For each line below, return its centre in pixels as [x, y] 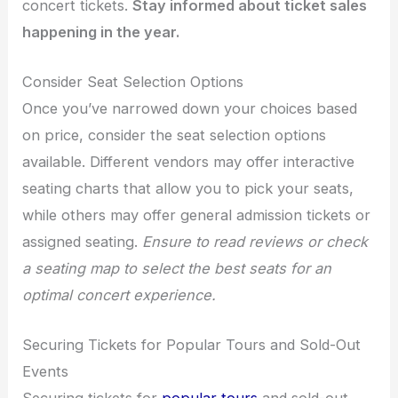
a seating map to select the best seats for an [177, 268]
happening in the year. [101, 32]
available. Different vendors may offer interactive [189, 161]
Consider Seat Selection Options [133, 81]
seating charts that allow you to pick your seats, [188, 188]
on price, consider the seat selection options [175, 135]
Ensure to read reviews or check [255, 241]
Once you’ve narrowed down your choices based [190, 108]
